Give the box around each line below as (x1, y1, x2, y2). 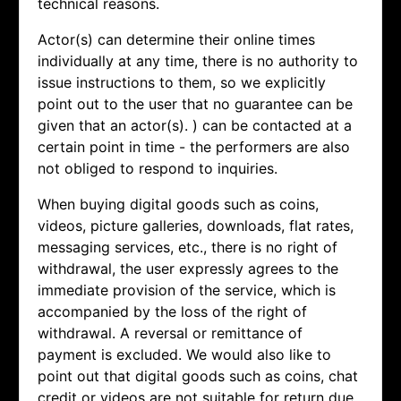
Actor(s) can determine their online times (38, 30, 315, 49)
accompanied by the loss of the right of (38, 303, 307, 321)
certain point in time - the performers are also (38, 138, 350, 157)
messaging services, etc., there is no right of (38, 238, 337, 257)
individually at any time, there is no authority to (38, 52, 358, 71)
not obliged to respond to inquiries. (38, 159, 277, 178)
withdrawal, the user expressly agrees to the (38, 260, 338, 278)
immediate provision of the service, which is (38, 281, 336, 300)
